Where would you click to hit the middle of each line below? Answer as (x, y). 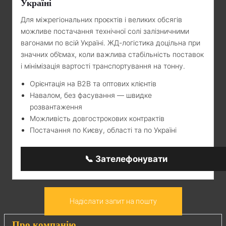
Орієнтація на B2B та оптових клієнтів (93, 83)
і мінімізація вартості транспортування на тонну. (103, 66)
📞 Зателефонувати (126, 159)
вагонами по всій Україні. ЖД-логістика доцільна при (110, 42)
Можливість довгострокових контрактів (97, 118)
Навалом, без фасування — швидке (91, 95)
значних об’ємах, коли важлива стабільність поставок (112, 54)
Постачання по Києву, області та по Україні (103, 130)
